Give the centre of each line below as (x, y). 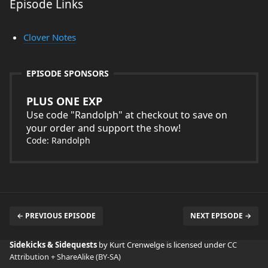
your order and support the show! (103, 128)
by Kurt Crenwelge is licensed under (163, 245)
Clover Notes (49, 37)
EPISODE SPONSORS (68, 73)
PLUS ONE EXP (64, 101)
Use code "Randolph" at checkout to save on (127, 115)
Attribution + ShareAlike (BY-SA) (65, 257)
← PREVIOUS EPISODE (56, 216)
